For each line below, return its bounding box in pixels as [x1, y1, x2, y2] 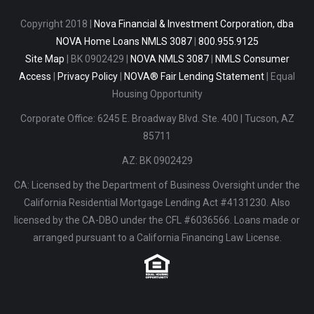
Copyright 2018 [20, 18, 88, 30]
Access [19, 71, 51, 83]
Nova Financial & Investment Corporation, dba [94, 18, 294, 30]
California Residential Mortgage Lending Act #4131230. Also [24, 197, 290, 209]
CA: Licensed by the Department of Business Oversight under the [14, 179, 300, 191]
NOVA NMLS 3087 [130, 53, 209, 65]
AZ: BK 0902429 [121, 155, 193, 167]
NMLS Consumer [214, 53, 289, 65]
